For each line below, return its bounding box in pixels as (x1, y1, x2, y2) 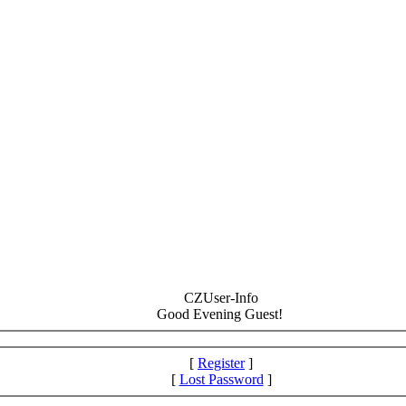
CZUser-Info (184, 290, 258, 305)
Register (198, 355, 245, 371)
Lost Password (179, 372, 264, 387)
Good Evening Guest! (156, 306, 286, 322)
